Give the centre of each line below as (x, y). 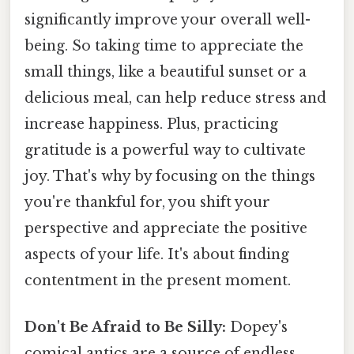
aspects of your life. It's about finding (157, 255)
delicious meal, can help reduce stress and (175, 98)
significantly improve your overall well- (168, 20)
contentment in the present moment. (158, 281)
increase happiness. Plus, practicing (151, 124)
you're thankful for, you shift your (147, 203)
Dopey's (257, 328)
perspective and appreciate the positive (166, 229)
